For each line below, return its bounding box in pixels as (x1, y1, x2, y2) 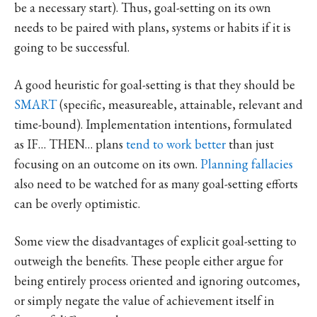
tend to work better (126, 135, 226, 152)
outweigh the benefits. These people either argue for (14, 252, 283, 269)
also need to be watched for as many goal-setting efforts (14, 175, 298, 192)
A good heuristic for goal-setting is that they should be (14, 76, 295, 93)
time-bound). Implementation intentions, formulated (14, 115, 292, 132)
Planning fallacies (200, 155, 293, 172)
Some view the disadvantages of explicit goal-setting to (14, 232, 296, 249)
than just (226, 135, 274, 152)
